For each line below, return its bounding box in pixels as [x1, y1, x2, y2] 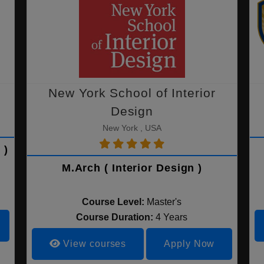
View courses [60, 239, 127, 249]
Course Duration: [76, 212, 156, 222]
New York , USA [102, 123, 161, 133]
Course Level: [82, 197, 145, 207]
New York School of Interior [48, 86, 216, 100]
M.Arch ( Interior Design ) [61, 162, 203, 174]
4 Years [156, 212, 188, 222]
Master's [147, 197, 182, 207]
